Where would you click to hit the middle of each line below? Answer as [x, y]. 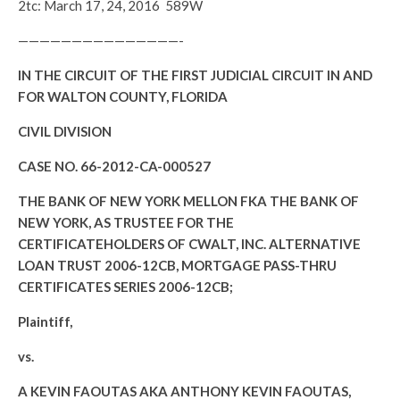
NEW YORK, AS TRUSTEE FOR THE [126, 222]
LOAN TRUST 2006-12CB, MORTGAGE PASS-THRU [177, 265]
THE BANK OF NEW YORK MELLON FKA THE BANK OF [188, 201]
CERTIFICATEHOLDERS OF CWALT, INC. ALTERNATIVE [189, 244]
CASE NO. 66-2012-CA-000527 [116, 166]
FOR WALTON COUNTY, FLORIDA [123, 96]
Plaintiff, [53, 321]
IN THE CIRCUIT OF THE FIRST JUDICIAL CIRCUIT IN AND [195, 75]
